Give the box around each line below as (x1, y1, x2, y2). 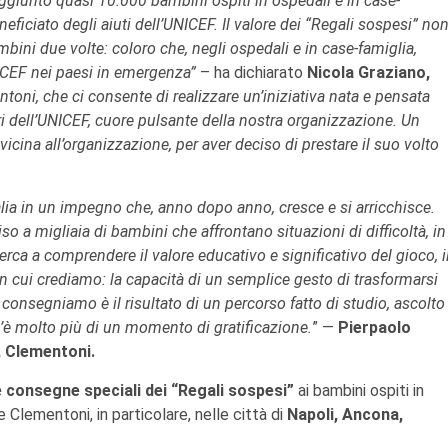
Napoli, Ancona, (287, 404, 403, 424)
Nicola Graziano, (307, 62, 430, 82)
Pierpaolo (338, 317, 411, 337)
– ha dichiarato (196, 62, 307, 82)
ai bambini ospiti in (294, 380, 424, 400)
